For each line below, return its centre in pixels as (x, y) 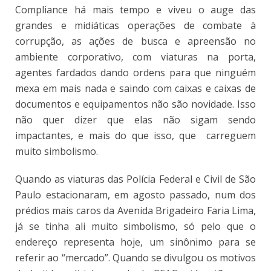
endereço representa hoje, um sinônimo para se (135, 242)
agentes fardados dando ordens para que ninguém (135, 72)
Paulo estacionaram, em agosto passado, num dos (135, 194)
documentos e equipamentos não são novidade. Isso (135, 104)
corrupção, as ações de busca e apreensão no (135, 41)
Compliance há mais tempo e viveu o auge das (135, 9)
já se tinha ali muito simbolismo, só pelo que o (135, 226)
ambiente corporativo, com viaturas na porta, (135, 57)
